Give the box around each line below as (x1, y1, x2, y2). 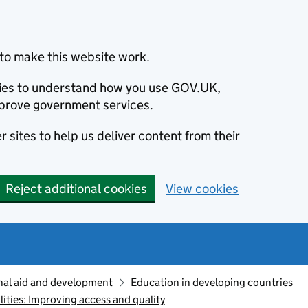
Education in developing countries (130, 276, 293, 289)
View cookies (166, 181, 239, 197)
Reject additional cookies (5, 181, 147, 197)
